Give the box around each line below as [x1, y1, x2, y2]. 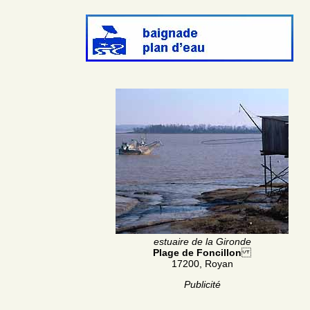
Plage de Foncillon [153, 246, 241, 258]
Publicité [183, 278, 221, 290]
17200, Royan [171, 257, 233, 269]
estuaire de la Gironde [153, 235, 251, 247]
